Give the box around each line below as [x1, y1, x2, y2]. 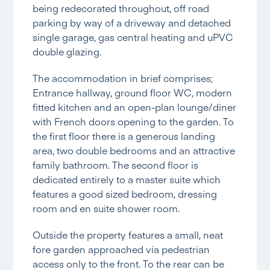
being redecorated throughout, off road [33, 1, 210, 14]
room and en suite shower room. [33, 201, 180, 215]
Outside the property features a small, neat [33, 228, 224, 241]
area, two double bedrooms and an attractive [33, 143, 236, 157]
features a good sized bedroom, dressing [33, 187, 218, 200]
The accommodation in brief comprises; [33, 71, 213, 84]
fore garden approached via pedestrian [33, 242, 210, 256]
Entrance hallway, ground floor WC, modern [33, 86, 233, 99]
